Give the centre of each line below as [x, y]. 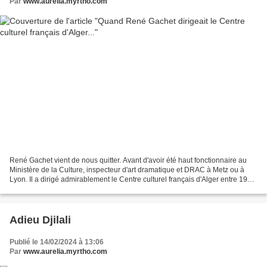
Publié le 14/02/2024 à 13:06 [57, 242]
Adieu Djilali [40, 220]
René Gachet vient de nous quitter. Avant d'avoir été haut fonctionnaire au [128, 161]
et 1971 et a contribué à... [50, 189]
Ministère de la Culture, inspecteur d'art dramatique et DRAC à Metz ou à [127, 170]
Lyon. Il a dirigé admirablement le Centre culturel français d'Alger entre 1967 [133, 180]
